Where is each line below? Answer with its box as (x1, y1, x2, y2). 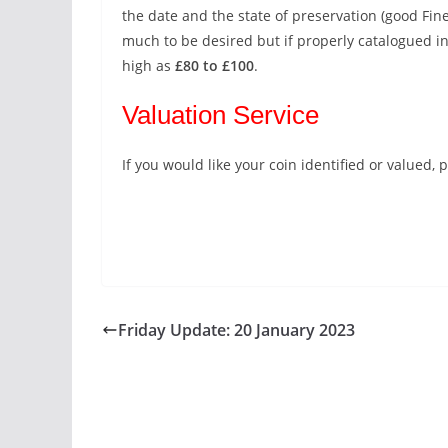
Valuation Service (122, 100, 319, 130)
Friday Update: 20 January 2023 (118, 319, 355, 341)
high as (122, 56, 175, 75)
